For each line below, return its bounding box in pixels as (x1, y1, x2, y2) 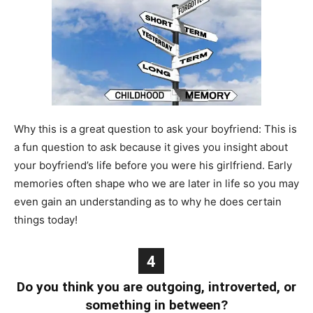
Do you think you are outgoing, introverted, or (17, 279, 296, 296)
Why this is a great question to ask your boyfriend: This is (14, 122, 297, 136)
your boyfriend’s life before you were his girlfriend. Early (14, 159, 292, 173)
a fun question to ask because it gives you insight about (14, 140, 288, 154)
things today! (14, 213, 78, 227)
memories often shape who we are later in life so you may (14, 177, 299, 191)
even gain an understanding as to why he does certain (14, 195, 282, 209)
